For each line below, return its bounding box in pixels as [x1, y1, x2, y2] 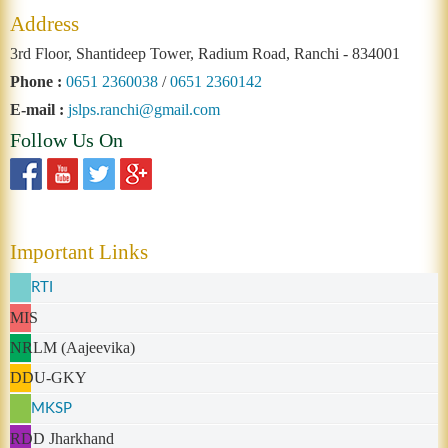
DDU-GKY [10, 369, 87, 386]
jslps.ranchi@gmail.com [68, 101, 220, 118]
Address [10, 12, 79, 36]
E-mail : [10, 101, 64, 118]
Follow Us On [10, 129, 123, 151]
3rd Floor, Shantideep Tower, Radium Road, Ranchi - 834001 [10, 45, 400, 62]
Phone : [10, 73, 62, 90]
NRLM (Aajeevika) [10, 339, 135, 356]
